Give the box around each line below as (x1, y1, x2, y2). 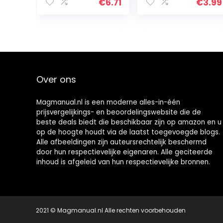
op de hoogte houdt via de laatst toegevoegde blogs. (36, 127, 220, 137)
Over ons (36, 73, 76, 86)
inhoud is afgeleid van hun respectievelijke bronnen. (36, 157, 210, 167)
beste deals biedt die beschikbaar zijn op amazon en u (36, 117, 222, 127)
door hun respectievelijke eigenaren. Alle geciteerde (36, 147, 213, 157)
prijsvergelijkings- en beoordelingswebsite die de (36, 107, 201, 117)
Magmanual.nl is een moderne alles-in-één (36, 97, 180, 107)
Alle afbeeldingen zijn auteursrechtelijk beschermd (36, 137, 207, 147)
